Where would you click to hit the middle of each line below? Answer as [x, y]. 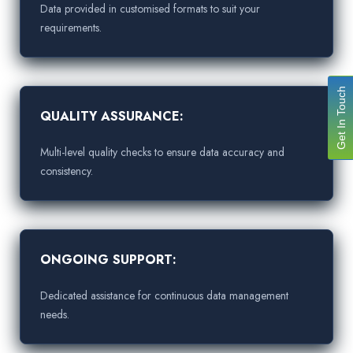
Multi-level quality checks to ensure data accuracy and [162, 152]
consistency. [67, 171]
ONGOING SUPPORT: [108, 260]
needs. [55, 315]
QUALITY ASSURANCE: [112, 117]
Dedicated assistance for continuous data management [164, 296]
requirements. [71, 28]
